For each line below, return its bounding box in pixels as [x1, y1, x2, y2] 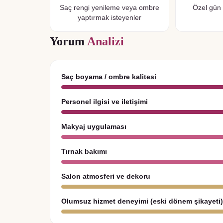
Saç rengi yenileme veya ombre [60, 3, 159, 12]
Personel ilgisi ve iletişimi [61, 98, 148, 106]
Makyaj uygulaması [61, 122, 126, 131]
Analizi [87, 35, 124, 48]
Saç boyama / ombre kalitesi [61, 73, 156, 81]
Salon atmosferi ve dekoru [61, 172, 150, 181]
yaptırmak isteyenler [78, 13, 141, 22]
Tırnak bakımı [61, 147, 107, 156]
